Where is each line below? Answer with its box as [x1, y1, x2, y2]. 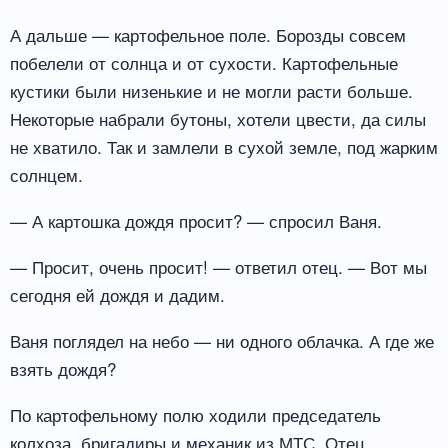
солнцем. [10, 162, 83, 188]
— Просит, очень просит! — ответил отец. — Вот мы [10, 253, 427, 279]
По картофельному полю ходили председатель [10, 401, 381, 427]
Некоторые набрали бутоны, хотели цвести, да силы [10, 106, 426, 132]
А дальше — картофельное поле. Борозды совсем [10, 22, 406, 48]
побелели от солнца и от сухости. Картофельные [10, 50, 398, 76]
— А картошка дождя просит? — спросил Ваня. [10, 208, 382, 234]
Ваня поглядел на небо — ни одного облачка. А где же [10, 327, 434, 353]
